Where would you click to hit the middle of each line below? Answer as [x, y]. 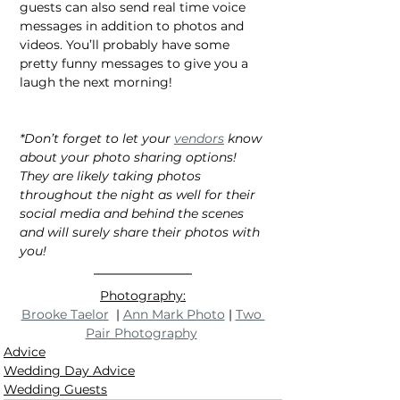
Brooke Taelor [65, 314]
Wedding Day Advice [69, 370]
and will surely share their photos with [142, 232]
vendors [199, 138]
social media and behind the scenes [133, 213]
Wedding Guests [55, 389]
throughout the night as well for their [139, 194]
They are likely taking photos [112, 175]
